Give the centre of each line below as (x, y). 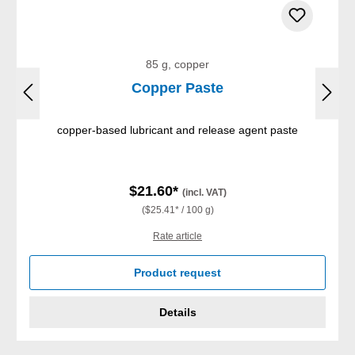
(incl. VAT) (204, 193)
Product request (177, 273)
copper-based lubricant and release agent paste (177, 130)
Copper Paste (177, 88)
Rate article (177, 237)
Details (177, 313)
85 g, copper (177, 65)
